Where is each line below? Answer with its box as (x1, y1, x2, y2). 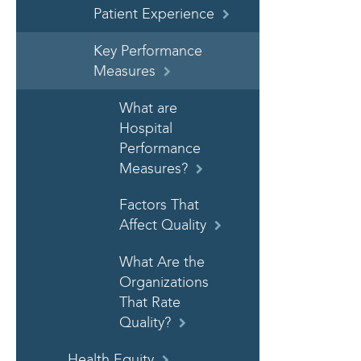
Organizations (119, 274, 209, 292)
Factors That (119, 197, 199, 214)
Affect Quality (119, 217, 206, 234)
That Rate (119, 294, 180, 312)
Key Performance (93, 42, 202, 60)
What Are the (119, 254, 205, 272)
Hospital (119, 119, 172, 137)
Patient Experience (93, 6, 214, 23)
